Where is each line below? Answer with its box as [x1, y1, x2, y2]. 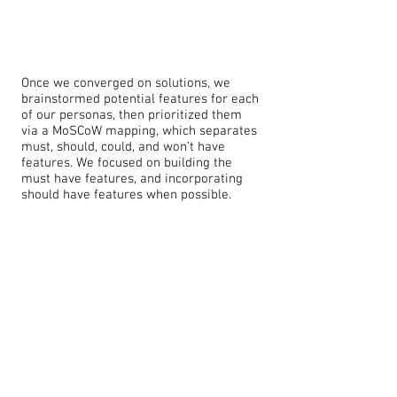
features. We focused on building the [21, 155, 232, 171]
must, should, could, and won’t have [21, 139, 225, 155]
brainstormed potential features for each [21, 91, 259, 107]
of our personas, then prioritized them [21, 107, 242, 123]
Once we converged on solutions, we [21, 75, 230, 91]
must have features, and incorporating [21, 171, 243, 187]
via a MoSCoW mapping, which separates [21, 123, 257, 139]
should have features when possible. [21, 187, 231, 203]
